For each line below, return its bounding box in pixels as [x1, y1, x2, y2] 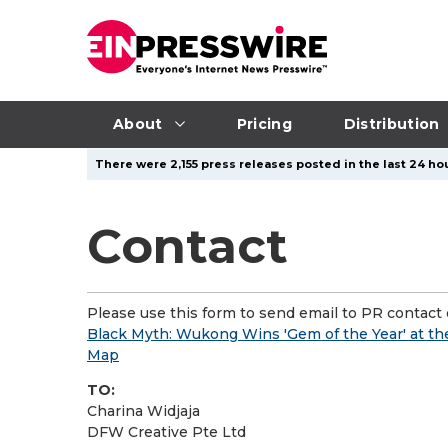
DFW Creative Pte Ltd [87, 423, 246, 441]
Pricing [236, 114, 292, 133]
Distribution [343, 114, 440, 133]
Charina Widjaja [87, 402, 200, 420]
